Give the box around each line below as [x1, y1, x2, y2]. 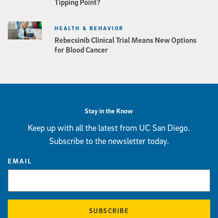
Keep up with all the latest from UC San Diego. [28, 122, 190, 133]
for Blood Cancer [54, 44, 108, 54]
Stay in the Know [85, 106, 133, 115]
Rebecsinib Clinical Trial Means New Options [54, 35, 197, 45]
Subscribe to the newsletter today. [49, 135, 169, 146]
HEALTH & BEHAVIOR [54, 25, 124, 32]
